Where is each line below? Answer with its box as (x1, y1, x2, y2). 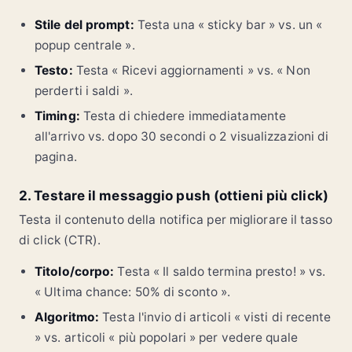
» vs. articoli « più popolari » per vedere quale (35, 329, 298, 345)
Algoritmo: (35, 309, 99, 324)
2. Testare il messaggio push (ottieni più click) (19, 187, 328, 203)
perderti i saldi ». (35, 82, 133, 98)
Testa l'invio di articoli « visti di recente (99, 309, 332, 324)
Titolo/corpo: (35, 263, 115, 279)
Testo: (35, 62, 73, 78)
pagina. (35, 148, 77, 164)
